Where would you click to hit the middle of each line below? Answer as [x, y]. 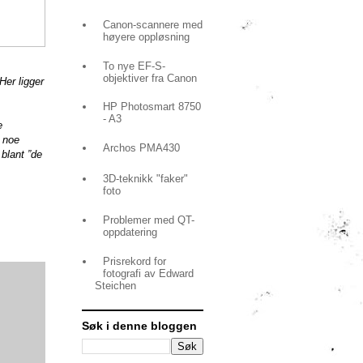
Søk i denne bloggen [139, 325]
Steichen [116, 285]
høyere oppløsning [147, 36]
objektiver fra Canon [150, 78]
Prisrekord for [135, 261]
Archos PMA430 [142, 148]
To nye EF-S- [135, 66]
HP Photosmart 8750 [152, 107]
